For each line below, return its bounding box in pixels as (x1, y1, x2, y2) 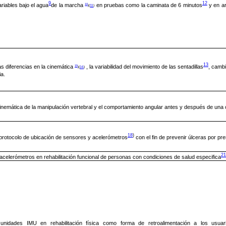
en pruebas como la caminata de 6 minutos (96, 2, 202, 8)
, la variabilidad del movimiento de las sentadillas (86, 63, 203, 70)
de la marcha (51, 2, 84, 8)
